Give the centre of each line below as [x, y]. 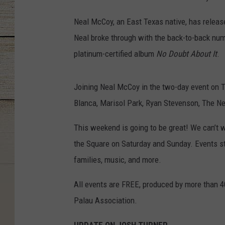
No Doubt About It [186, 54]
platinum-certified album [114, 54]
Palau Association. [105, 201]
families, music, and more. [118, 160]
